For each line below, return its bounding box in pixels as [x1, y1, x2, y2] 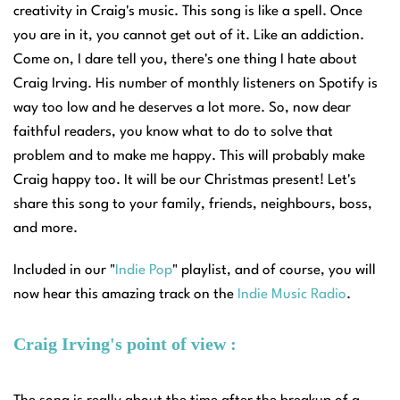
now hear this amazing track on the [13, 287, 237, 303]
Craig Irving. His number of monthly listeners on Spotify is [13, 77, 378, 92]
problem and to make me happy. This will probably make [13, 149, 365, 164]
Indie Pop [115, 263, 172, 279]
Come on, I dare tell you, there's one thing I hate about [13, 53, 357, 68]
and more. [13, 221, 78, 237]
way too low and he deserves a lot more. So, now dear [13, 101, 351, 116]
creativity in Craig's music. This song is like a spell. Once [13, 4, 362, 20]
